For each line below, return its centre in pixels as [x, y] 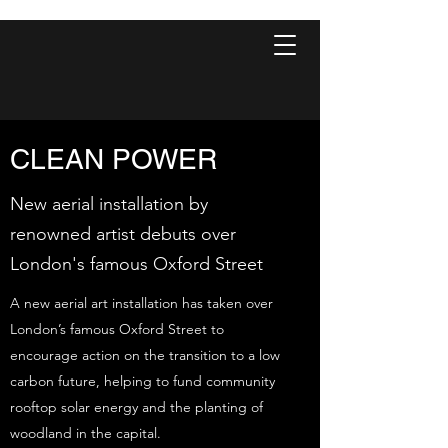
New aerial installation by [109, 204]
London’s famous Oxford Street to [117, 329]
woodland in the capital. [85, 433]
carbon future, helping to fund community [142, 381]
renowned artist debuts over [123, 234]
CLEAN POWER [113, 159]
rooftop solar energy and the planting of [136, 407]
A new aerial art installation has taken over [141, 303]
